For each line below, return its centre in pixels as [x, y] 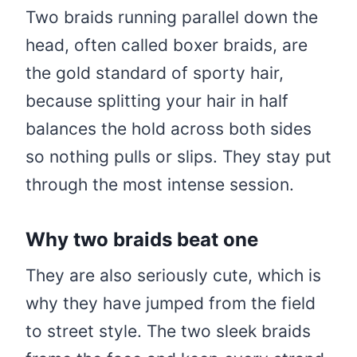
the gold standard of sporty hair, [155, 73]
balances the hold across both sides [169, 128]
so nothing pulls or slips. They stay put [178, 156]
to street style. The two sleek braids [168, 331]
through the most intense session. [160, 184]
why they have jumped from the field [171, 303]
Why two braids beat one [142, 239]
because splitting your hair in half [157, 100]
